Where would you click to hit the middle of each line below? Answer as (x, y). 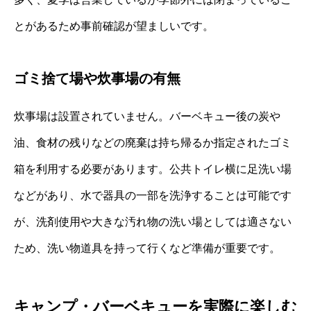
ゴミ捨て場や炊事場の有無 (97, 78)
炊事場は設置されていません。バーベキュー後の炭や (147, 116)
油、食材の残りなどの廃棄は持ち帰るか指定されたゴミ (153, 142)
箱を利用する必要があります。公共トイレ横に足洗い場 (153, 169)
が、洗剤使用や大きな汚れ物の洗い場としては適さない (153, 221)
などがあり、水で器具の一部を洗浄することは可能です (153, 195)
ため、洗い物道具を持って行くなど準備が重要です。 (147, 248)
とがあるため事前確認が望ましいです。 (114, 26)
